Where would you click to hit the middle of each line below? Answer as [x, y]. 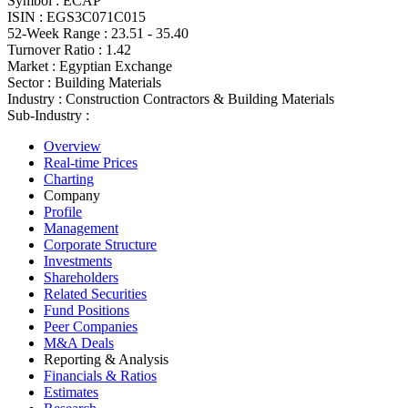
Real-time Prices [91, 162]
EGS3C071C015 [96, 16]
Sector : [29, 82]
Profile [63, 211]
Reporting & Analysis [106, 359]
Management [81, 228]
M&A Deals [79, 342]
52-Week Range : [57, 33]
